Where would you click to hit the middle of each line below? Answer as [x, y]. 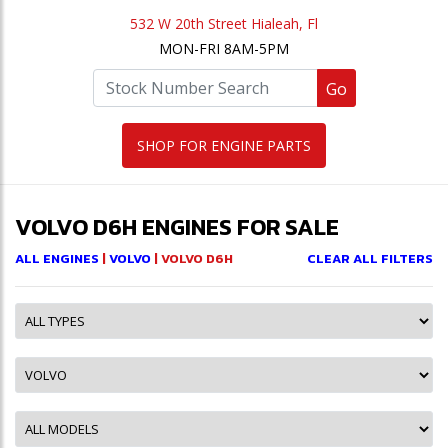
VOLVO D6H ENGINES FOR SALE [177, 227]
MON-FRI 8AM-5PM [224, 48]
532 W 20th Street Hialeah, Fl [224, 23]
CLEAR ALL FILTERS [370, 258]
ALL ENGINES [57, 258]
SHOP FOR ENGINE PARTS [224, 145]
